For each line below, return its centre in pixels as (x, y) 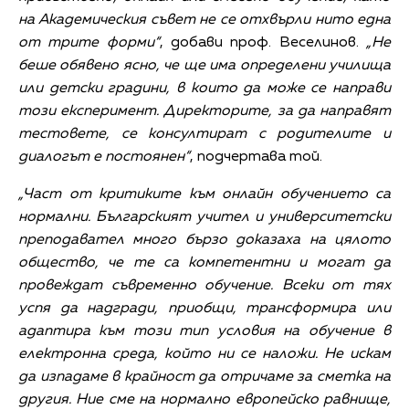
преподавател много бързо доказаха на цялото (204, 240)
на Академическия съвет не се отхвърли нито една (204, 20)
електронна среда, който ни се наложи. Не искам (204, 354)
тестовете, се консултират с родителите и (204, 134)
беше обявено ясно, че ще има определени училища (204, 65)
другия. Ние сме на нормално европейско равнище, (204, 399)
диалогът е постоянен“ (104, 157)
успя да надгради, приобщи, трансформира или (204, 308)
